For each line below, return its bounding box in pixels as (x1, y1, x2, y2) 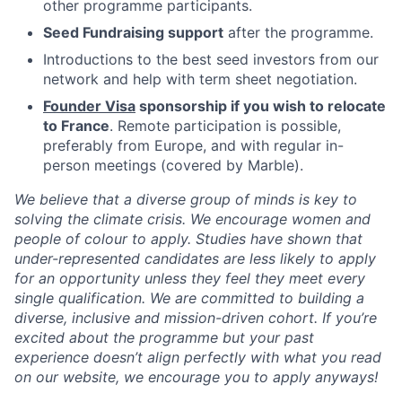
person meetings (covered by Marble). (43, 156, 303, 174)
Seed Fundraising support (43, 23, 223, 41)
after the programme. (223, 23, 373, 41)
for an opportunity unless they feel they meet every (14, 269, 365, 287)
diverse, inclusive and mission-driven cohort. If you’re (14, 309, 377, 327)
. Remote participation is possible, (109, 117, 341, 135)
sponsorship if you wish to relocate (135, 97, 386, 115)
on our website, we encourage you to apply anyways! (14, 368, 378, 386)
